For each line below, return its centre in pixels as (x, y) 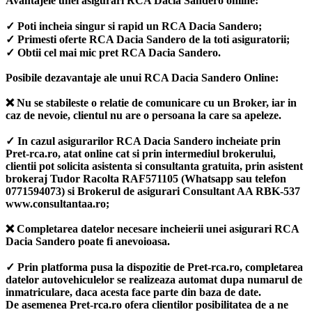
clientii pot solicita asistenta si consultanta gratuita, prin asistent (154, 166)
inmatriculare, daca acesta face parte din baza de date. (133, 292)
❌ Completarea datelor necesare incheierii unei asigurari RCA (152, 228)
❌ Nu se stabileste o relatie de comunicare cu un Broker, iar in (151, 102)
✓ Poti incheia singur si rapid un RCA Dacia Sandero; (134, 26)
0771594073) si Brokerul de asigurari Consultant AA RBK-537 (153, 191)
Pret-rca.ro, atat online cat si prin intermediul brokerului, (141, 153)
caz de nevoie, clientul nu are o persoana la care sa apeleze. (143, 115)
